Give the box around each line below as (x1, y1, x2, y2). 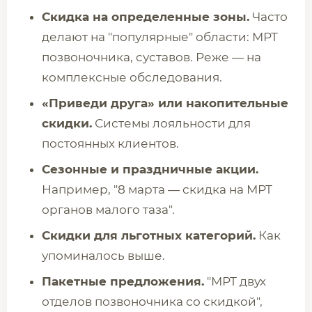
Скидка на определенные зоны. (42, 10, 249, 24)
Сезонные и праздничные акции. (42, 162, 258, 176)
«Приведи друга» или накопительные (42, 96, 288, 110)
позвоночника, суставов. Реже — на (42, 50, 261, 64)
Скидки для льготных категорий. (42, 228, 256, 242)
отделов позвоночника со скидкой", (42, 295, 263, 309)
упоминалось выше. (42, 249, 165, 263)
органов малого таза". (42, 203, 175, 217)
